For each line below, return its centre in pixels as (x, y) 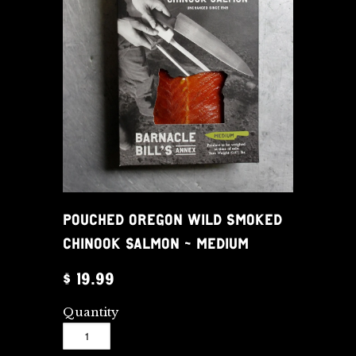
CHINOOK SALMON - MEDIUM (156, 243)
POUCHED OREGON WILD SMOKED (172, 219)
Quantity (91, 311)
